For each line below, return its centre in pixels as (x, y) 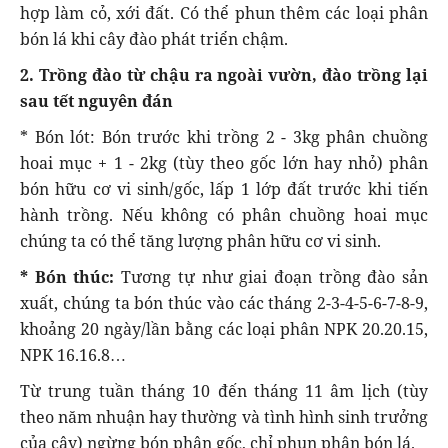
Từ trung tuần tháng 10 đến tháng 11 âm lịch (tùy (224, 390)
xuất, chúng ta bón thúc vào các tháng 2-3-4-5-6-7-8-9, (224, 302)
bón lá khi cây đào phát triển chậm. (154, 38)
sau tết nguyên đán (96, 100)
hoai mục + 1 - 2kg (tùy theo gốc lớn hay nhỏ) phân (224, 162)
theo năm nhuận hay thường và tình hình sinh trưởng (224, 416)
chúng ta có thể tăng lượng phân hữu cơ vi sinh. (200, 240)
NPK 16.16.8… (73, 354)
